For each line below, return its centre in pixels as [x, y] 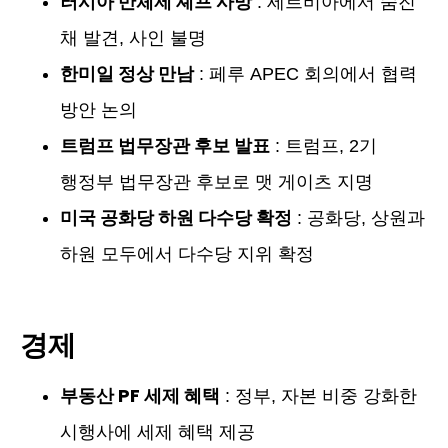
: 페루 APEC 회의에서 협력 [305, 74]
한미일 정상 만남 [127, 74]
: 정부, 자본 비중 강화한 [318, 396]
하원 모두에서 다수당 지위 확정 [187, 254]
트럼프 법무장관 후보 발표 [165, 146]
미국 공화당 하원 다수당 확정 [176, 218]
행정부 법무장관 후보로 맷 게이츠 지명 [216, 182]
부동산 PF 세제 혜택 [140, 396]
